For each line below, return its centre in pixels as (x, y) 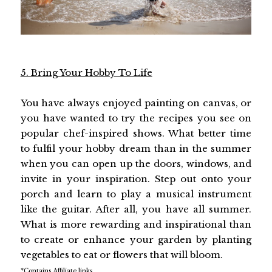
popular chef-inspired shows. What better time (136, 134)
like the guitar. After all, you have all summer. (136, 209)
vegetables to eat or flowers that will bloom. (121, 255)
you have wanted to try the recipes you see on (136, 118)
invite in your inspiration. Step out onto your (136, 179)
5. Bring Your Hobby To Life (86, 73)
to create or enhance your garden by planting (136, 240)
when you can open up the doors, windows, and (136, 164)
